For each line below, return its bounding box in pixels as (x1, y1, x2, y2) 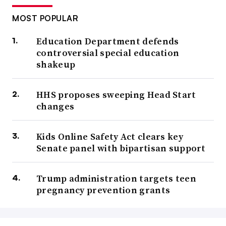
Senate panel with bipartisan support (36, 142, 206, 155)
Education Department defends (36, 35, 179, 48)
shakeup (36, 58, 76, 71)
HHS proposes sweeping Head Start (36, 88, 196, 101)
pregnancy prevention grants (36, 184, 171, 197)
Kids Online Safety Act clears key (36, 130, 183, 143)
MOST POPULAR (12, 13, 78, 24)
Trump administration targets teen (36, 172, 196, 185)
